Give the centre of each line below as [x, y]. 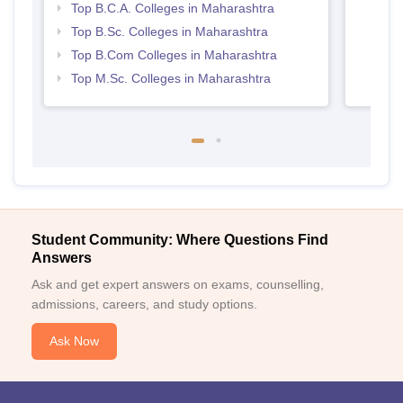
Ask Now [74, 341]
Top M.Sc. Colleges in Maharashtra [170, 79]
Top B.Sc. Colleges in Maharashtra [169, 32]
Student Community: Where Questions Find [180, 240]
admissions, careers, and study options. [144, 304]
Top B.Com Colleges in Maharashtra [174, 55]
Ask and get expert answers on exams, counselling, [178, 285]
